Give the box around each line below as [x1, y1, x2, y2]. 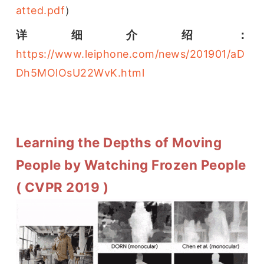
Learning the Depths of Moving [15, 134, 222, 150]
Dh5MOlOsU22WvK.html [15, 66, 145, 79]
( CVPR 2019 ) [15, 179, 109, 195]
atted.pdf [15, 4, 65, 16]
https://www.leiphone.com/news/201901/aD [15, 47, 245, 60]
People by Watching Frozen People [15, 156, 246, 173]
